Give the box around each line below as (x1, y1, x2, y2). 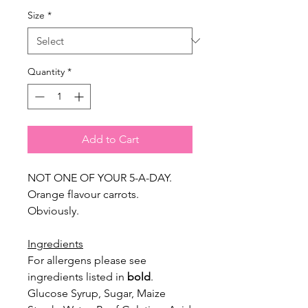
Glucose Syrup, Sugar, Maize (27, 286, 166, 300)
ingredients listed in (27, 269, 127, 283)
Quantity (27, 65, 65, 78)
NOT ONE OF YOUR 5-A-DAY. (27, 170, 172, 184)
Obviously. (27, 203, 82, 217)
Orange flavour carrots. (27, 187, 139, 201)
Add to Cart (81, 132, 139, 146)
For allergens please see (27, 253, 146, 267)
